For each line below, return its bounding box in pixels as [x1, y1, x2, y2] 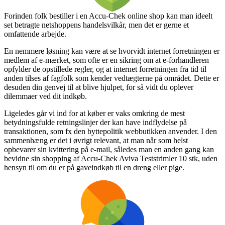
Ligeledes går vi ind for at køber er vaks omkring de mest [4, 108, 185, 118]
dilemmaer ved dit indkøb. [4, 91, 87, 100]
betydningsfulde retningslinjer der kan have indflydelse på [4, 118, 187, 127]
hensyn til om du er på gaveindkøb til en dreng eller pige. [4, 163, 184, 172]
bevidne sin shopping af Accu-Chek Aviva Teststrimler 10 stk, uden [4, 154, 217, 163]
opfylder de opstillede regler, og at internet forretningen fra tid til [4, 64, 206, 73]
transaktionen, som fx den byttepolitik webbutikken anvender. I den [4, 127, 217, 136]
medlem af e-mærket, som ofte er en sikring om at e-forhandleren [4, 55, 209, 64]
